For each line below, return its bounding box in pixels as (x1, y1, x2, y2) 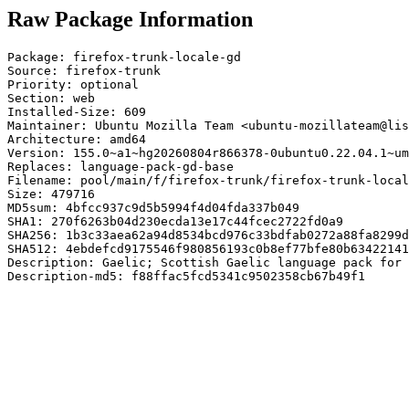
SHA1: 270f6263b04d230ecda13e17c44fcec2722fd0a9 (7, 214, 343, 228)
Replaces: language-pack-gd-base (7, 159, 234, 173)
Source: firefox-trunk (7, 63, 161, 78)
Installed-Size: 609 (7, 104, 146, 119)
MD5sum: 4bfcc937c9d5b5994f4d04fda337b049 (7, 200, 299, 215)
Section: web (7, 90, 95, 105)
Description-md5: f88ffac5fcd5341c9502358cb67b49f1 (7, 268, 365, 283)
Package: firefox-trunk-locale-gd (7, 49, 241, 64)
